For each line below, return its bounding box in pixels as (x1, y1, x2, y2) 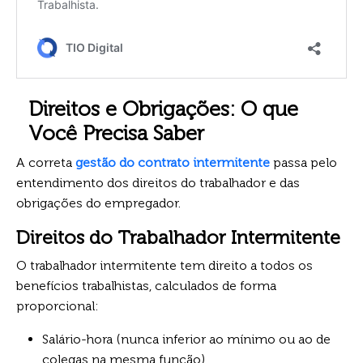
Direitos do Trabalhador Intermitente (16, 225, 340, 249)
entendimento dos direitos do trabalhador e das (16, 174, 300, 190)
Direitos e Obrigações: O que (28, 96, 298, 122)
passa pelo (270, 154, 337, 170)
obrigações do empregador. (16, 194, 181, 211)
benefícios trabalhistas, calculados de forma (16, 277, 276, 293)
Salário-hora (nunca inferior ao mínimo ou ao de (42, 331, 331, 347)
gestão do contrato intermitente (75, 154, 270, 170)
